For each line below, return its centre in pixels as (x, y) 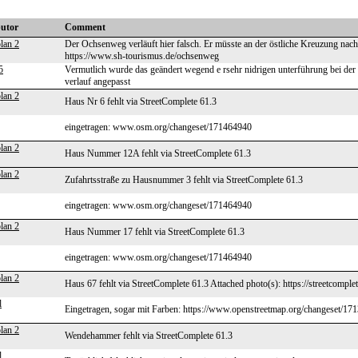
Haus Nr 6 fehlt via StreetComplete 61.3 (141, 101)
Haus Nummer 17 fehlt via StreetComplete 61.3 (155, 232)
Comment (85, 27)
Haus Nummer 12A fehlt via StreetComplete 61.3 (158, 153)
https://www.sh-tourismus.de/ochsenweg (142, 56)
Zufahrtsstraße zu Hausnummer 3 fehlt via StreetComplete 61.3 (184, 180)
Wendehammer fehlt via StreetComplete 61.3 (149, 336)
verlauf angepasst (97, 82)
